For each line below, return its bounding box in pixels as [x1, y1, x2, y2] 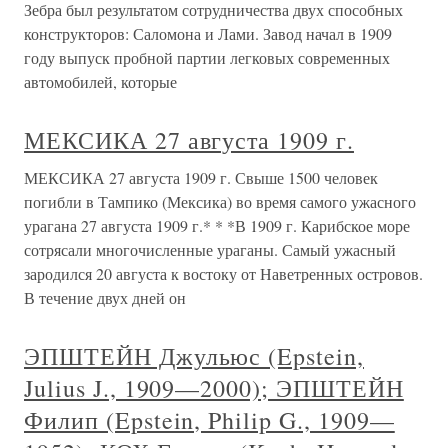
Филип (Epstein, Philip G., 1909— [24, 404, 395, 436]
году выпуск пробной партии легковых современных [24, 47, 390, 68]
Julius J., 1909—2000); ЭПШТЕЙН [24, 372, 404, 404]
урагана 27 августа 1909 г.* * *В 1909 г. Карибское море [24, 215, 410, 236]
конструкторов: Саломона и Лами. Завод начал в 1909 [24, 23, 392, 44]
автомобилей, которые [24, 71, 177, 92]
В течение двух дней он [24, 287, 186, 308]
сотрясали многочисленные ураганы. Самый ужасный [24, 239, 396, 260]
